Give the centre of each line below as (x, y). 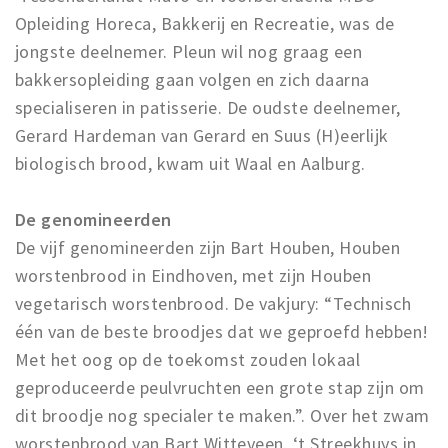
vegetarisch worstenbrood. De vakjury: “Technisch (213, 303)
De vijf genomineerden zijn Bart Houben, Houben (208, 247)
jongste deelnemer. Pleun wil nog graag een (189, 51)
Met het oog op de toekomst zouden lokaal (188, 359)
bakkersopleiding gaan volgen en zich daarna (192, 79)
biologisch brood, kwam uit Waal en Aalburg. (195, 163)
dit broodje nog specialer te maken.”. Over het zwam (222, 415)
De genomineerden (93, 219)
